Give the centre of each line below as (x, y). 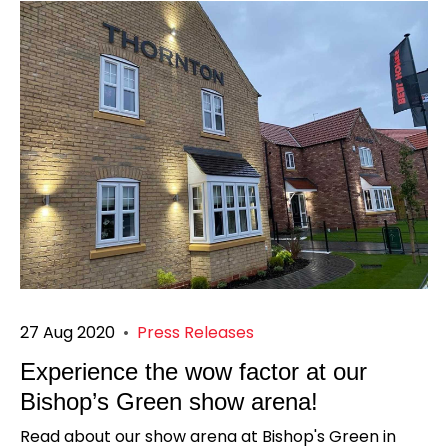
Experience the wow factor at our (193, 372)
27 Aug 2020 (67, 333)
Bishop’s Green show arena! (169, 402)
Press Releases (195, 333)
